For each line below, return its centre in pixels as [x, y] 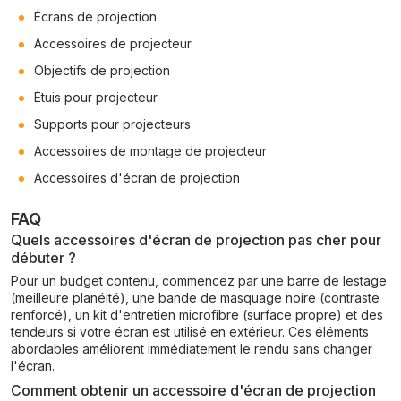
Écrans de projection [95, 17]
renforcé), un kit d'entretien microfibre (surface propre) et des [197, 315]
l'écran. [33, 366]
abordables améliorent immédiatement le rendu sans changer [192, 349]
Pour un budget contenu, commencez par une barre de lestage [199, 281]
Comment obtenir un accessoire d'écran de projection [193, 390]
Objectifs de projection [102, 70]
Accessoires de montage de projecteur [150, 151]
